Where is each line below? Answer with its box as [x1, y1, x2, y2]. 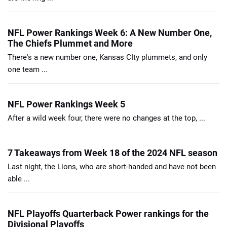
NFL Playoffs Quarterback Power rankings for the [8, 208, 209, 219]
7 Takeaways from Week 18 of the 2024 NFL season [8, 147, 217, 159]
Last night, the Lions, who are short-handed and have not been [8, 162, 216, 172]
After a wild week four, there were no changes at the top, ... [8, 113, 205, 123]
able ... [8, 174, 30, 184]
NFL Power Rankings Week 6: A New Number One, [8, 27, 212, 39]
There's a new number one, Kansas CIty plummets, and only [8, 53, 207, 62]
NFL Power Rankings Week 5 [8, 99, 125, 110]
